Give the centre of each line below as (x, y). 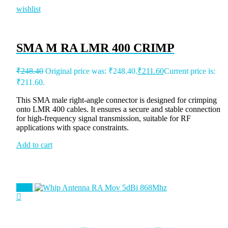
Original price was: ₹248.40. (91, 71)
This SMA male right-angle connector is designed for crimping (116, 100)
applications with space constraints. (72, 128)
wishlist (28, 9)
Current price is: (189, 71)
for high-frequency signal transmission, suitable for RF (103, 119)
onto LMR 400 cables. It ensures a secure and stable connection (118, 109)
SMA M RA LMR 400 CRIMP (95, 48)
